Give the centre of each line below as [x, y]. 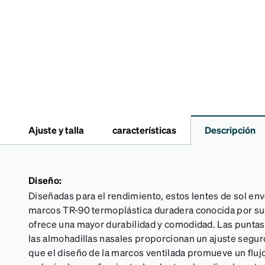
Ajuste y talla [56, 130]
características [144, 130]
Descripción [230, 130]
